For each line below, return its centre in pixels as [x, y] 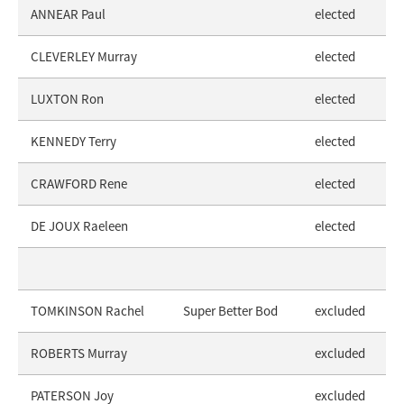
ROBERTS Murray [79, 353]
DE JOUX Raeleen [79, 225]
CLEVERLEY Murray [84, 56]
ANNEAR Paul [68, 14]
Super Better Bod [230, 310]
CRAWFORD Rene [79, 183]
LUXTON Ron [67, 98]
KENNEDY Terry [73, 141]
